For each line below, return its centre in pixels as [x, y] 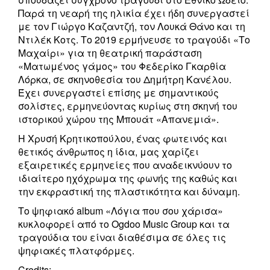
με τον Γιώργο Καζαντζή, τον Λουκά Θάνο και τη [132, 27]
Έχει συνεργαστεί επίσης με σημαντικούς [118, 93]
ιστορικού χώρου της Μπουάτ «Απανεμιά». [118, 119]
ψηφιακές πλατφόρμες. [76, 251]
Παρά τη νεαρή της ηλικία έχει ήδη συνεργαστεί [134, 13]
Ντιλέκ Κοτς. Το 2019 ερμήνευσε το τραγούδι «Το [134, 40]
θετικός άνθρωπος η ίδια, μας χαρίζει [108, 152]
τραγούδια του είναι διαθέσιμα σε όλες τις [122, 237]
